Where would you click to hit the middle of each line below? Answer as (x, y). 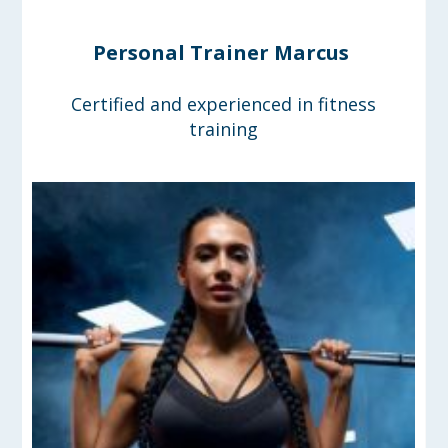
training (224, 129)
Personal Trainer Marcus (221, 53)
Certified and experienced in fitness (224, 104)
